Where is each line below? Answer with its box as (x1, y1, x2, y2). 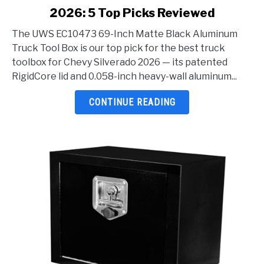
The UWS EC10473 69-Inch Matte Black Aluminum (12, 28, 237, 40)
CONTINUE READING (88, 97, 176, 108)
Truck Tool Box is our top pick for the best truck (12, 42, 225, 54)
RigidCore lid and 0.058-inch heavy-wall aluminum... (12, 71, 237, 82)
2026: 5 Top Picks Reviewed (49, 6, 215, 21)
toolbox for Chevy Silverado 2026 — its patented (12, 57, 227, 68)
